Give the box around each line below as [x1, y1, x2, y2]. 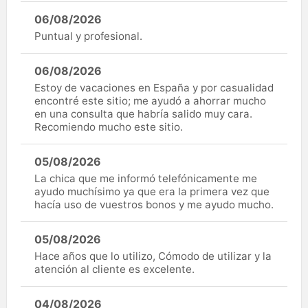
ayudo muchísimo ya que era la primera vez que [34, 184, 269, 198]
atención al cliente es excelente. [34, 262, 195, 276]
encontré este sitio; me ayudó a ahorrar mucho [34, 93, 266, 107]
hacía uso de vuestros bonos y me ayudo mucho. [34, 197, 274, 211]
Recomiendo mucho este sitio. [34, 120, 183, 133]
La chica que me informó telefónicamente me [34, 171, 257, 185]
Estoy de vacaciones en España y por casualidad [34, 80, 274, 94]
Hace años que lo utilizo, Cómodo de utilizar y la [34, 249, 272, 263]
